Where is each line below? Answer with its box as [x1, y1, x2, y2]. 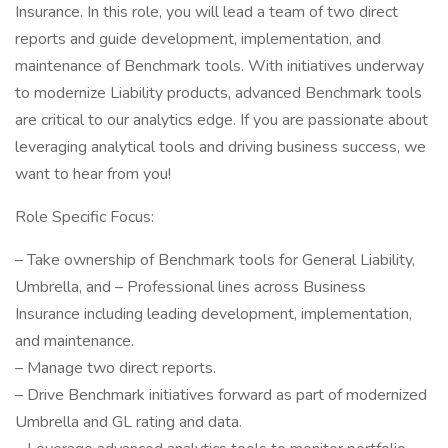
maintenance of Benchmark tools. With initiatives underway [15, 55, 424, 77]
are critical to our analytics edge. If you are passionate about [15, 109, 428, 131]
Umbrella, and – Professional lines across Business [15, 276, 366, 298]
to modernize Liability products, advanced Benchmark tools [15, 82, 422, 104]
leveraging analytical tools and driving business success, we [15, 136, 426, 158]
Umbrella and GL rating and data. [15, 411, 242, 433]
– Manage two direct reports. [15, 357, 216, 379]
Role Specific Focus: [15, 206, 154, 228]
